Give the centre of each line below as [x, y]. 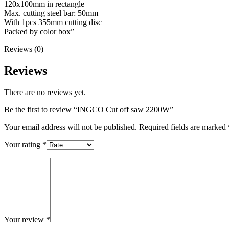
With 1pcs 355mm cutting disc [53, 22]
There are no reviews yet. [45, 92]
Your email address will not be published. [71, 127]
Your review [25, 219]
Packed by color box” [39, 31]
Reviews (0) [24, 49]
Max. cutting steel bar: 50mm [51, 13]
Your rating [23, 144]
